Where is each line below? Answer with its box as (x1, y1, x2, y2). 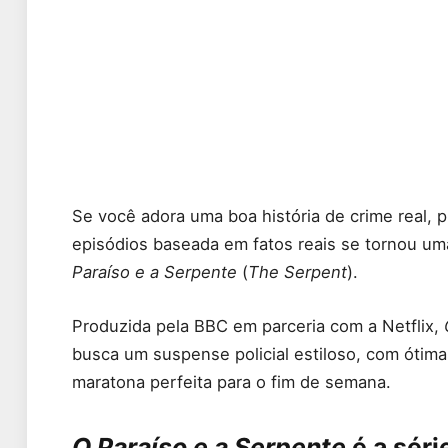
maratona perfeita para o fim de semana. (72, 371, 391, 392)
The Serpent (248, 262, 347, 283)
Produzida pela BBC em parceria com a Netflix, (72, 315, 444, 336)
